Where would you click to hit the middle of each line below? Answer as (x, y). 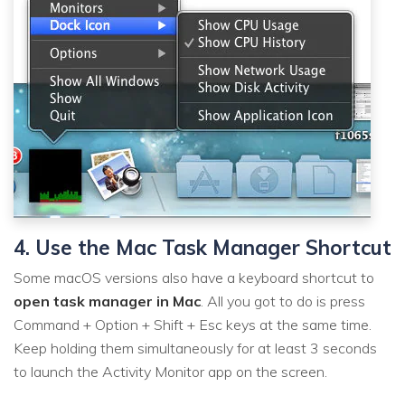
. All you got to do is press (283, 301)
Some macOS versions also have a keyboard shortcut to (194, 277)
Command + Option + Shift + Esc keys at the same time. (193, 324)
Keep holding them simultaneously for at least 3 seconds (195, 348)
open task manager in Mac (107, 301)
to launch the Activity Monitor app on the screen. (170, 371)
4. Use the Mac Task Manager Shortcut (202, 248)
